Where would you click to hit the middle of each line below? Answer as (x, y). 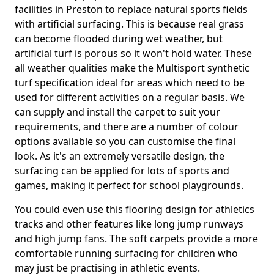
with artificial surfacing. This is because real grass (129, 24)
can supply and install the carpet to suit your (117, 112)
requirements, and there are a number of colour (127, 127)
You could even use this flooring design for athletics (135, 209)
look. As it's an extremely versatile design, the (120, 156)
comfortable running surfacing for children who (126, 253)
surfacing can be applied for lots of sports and (122, 171)
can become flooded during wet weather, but (119, 39)
